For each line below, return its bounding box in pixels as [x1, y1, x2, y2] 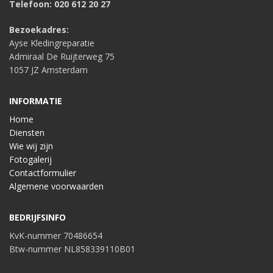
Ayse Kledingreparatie [9, 37, 94, 49]
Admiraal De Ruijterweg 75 [9, 51, 115, 63]
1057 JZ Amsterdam [9, 64, 88, 76]
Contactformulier [9, 167, 76, 179]
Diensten [9, 127, 44, 139]
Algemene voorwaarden [9, 180, 104, 193]
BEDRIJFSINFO [9, 211, 66, 224]
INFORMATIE [9, 95, 62, 107]
